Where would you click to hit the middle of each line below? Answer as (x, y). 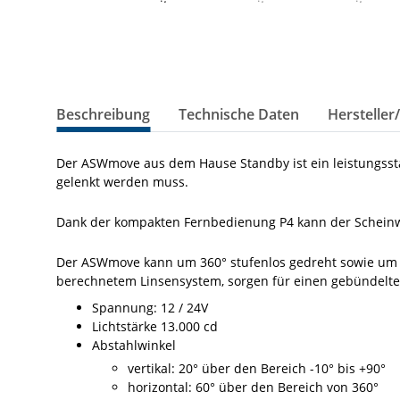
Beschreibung (103, 115)
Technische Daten (239, 115)
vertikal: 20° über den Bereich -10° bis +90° (258, 369)
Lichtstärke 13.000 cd (155, 327)
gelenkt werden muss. (122, 182)
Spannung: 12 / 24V (150, 308)
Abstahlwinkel (134, 346)
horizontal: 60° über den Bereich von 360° (253, 387)
